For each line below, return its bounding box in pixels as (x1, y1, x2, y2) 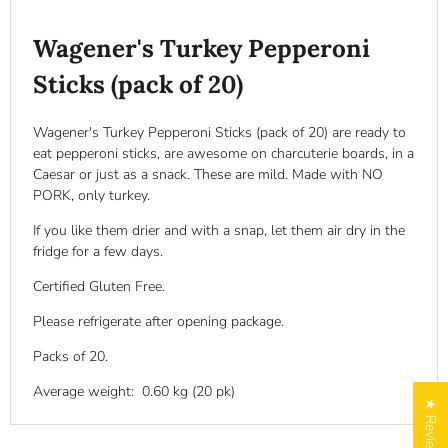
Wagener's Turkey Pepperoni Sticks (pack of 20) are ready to (32, 123, 406, 142)
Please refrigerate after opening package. (32, 312, 284, 332)
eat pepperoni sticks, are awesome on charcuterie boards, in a (32, 144, 414, 163)
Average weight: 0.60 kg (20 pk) (32, 382, 235, 402)
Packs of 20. (32, 347, 112, 367)
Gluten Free (88, 277, 162, 297)
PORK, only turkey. (32, 186, 154, 205)
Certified (32, 277, 89, 297)
